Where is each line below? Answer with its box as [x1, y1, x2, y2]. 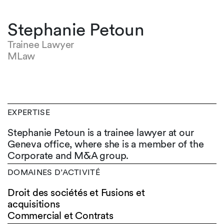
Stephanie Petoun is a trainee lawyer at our [7, 126, 194, 138]
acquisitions [7, 198, 60, 210]
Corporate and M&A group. [7, 149, 131, 161]
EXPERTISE [7, 107, 50, 117]
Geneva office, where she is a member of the [7, 138, 204, 150]
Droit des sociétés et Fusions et [7, 186, 145, 198]
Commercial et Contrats [7, 209, 113, 221]
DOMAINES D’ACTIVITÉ [7, 167, 100, 177]
